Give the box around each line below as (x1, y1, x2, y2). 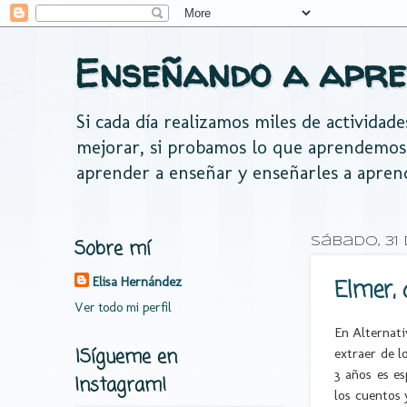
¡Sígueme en (74, 342, 177, 372)
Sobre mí (74, 235, 151, 264)
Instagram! (74, 371, 166, 400)
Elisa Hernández (93, 273, 182, 291)
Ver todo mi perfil (74, 298, 172, 315)
